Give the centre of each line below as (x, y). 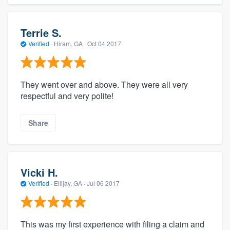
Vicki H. (39, 172)
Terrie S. (41, 32)
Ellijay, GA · (70, 183)
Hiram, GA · (70, 43)
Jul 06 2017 (103, 183)
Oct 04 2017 (104, 43)
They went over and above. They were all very (104, 85)
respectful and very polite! (67, 96)
